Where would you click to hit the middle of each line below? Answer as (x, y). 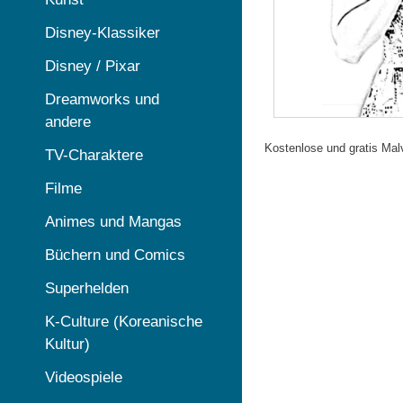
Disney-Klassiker (103, 33)
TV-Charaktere (94, 155)
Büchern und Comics (115, 255)
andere (68, 122)
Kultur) (67, 344)
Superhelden (87, 288)
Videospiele (84, 377)
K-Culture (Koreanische (124, 322)
